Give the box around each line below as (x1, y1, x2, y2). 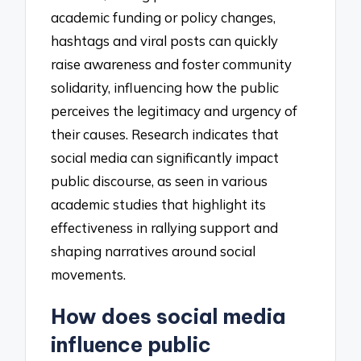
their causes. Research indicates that (51, 126, 280, 143)
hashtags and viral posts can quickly (51, 32, 279, 50)
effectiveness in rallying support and (51, 219, 279, 237)
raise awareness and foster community (51, 56, 293, 73)
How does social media (51, 304, 286, 330)
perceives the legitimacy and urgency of (51, 102, 298, 120)
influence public (51, 332, 212, 359)
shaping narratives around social (51, 243, 256, 260)
